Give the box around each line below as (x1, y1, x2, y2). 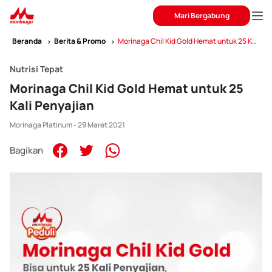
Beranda (12, 36, 42, 46)
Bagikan (10, 144, 43, 157)
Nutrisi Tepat (10, 63, 63, 75)
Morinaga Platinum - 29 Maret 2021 (10, 120, 125, 130)
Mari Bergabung (174, 10, 229, 21)
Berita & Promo (54, 36, 106, 46)
